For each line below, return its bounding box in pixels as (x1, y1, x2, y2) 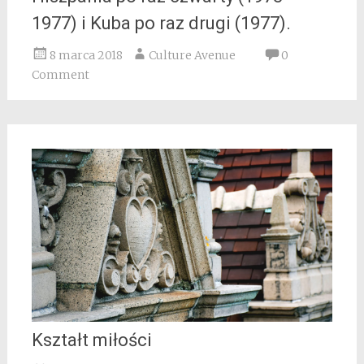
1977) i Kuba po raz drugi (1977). (31, 13, 291, 34)
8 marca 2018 (49, 48, 123, 63)
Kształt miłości (31, 329, 152, 350)
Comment (31, 67, 89, 83)
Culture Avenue (148, 48, 236, 63)
